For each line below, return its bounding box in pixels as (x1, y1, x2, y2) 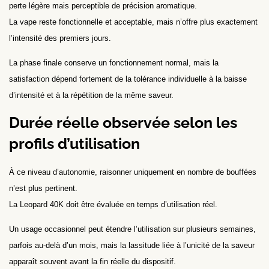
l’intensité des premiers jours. (9, 33, 111, 43)
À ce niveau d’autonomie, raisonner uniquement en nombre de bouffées (9, 167, 256, 177)
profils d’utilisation (9, 134, 140, 153)
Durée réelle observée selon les (9, 113, 237, 131)
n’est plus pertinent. (9, 183, 77, 193)
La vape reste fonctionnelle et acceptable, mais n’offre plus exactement (9, 17, 258, 26)
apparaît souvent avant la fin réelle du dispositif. (9, 257, 176, 267)
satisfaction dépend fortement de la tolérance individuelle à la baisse (9, 74, 247, 84)
